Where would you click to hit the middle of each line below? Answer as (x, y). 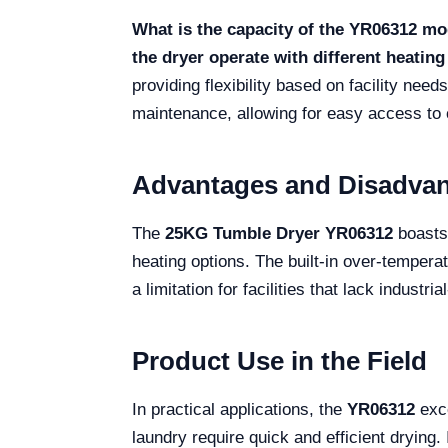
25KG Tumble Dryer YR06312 (279, 233)
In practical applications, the (239, 409)
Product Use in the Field (279, 361)
